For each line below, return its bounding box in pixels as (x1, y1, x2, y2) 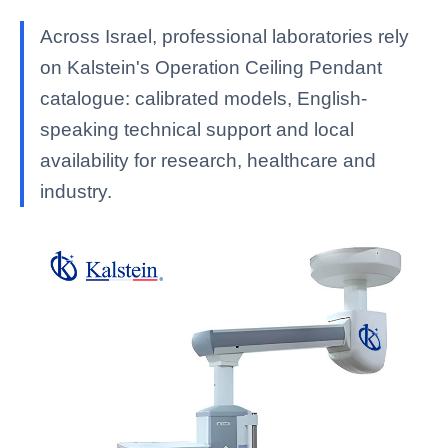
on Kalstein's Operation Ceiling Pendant (40, 57, 382, 78)
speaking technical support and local (40, 119, 354, 140)
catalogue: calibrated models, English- (40, 88, 367, 109)
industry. (40, 181, 112, 202)
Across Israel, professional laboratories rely (40, 26, 409, 47)
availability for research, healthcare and (40, 150, 376, 171)
